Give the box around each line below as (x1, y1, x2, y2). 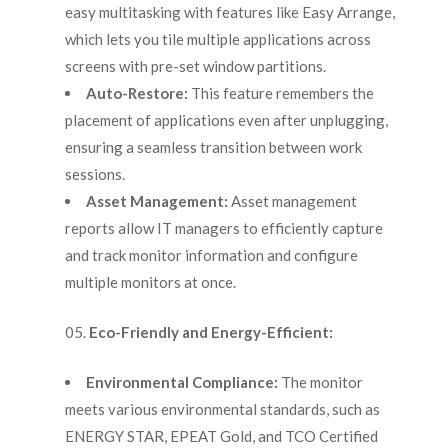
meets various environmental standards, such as (64, 400, 380, 419)
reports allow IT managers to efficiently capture (64, 219, 383, 238)
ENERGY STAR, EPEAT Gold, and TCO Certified (64, 427, 378, 446)
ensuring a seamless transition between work (64, 138, 362, 157)
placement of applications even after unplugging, (64, 111, 388, 130)
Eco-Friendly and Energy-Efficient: (88, 323, 333, 342)
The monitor (277, 373, 363, 392)
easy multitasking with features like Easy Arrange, (64, 3, 395, 22)
